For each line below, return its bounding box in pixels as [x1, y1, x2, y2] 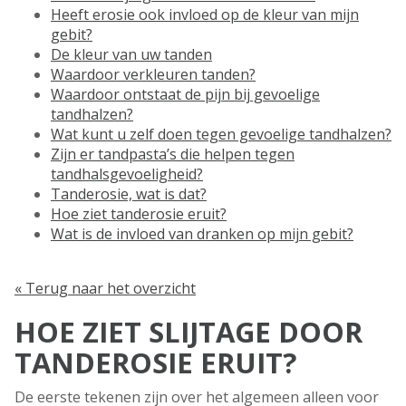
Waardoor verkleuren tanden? [51, 64, 256, 85]
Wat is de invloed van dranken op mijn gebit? [51, 224, 353, 245]
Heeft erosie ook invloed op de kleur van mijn [51, 5, 359, 25]
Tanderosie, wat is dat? [51, 184, 207, 205]
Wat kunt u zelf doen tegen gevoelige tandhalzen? [51, 124, 391, 145]
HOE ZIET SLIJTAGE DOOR [14, 313, 362, 352]
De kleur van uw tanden [51, 44, 212, 65]
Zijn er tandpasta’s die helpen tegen [51, 144, 295, 165]
